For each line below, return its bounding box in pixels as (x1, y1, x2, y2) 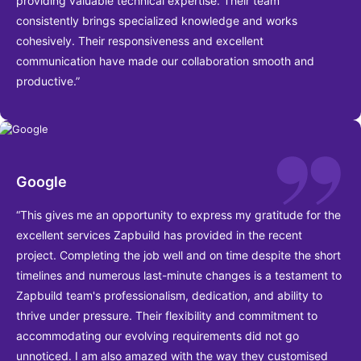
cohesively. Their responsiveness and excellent (16, 34, 263, 48)
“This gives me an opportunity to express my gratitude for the (16, 207, 341, 222)
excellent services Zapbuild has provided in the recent (16, 227, 302, 242)
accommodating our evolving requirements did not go (16, 328, 299, 342)
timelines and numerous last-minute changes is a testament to (16, 268, 342, 282)
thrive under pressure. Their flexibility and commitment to (16, 308, 317, 322)
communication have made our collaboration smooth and (16, 54, 314, 68)
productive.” (16, 74, 80, 89)
